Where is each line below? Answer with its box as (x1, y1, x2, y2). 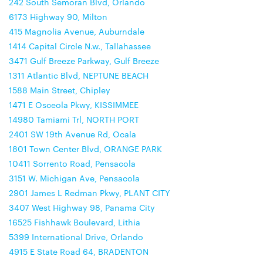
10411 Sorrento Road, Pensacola (9, 157, 136, 169)
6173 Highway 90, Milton (9, 11, 107, 22)
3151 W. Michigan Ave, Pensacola (9, 172, 140, 184)
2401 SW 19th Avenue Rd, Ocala (9, 128, 136, 140)
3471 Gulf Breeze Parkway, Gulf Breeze (9, 55, 159, 66)
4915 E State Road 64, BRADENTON (9, 245, 149, 257)
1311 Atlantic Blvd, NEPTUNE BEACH (9, 69, 149, 81)
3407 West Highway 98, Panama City (9, 201, 155, 213)
